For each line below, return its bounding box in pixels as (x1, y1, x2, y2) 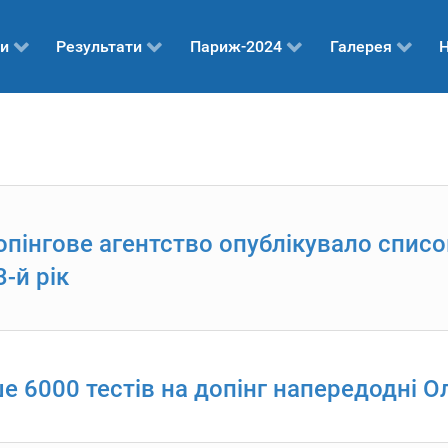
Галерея (329, 37, 392, 57)
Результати (56, 37, 143, 57)
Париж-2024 (190, 37, 282, 57)
